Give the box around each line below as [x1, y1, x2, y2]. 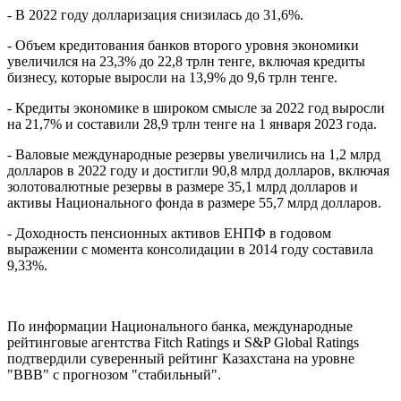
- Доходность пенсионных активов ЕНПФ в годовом [7, 225, 331, 241]
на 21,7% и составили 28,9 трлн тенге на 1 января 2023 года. [7, 115, 377, 132]
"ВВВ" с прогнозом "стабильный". [7, 366, 221, 382]
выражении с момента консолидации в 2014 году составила [7, 241, 373, 257]
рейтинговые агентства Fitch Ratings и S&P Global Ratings [7, 334, 359, 350]
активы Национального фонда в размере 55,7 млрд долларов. [7, 194, 381, 210]
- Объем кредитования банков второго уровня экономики [7, 37, 359, 53]
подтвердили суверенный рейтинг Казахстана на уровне [7, 350, 354, 366]
